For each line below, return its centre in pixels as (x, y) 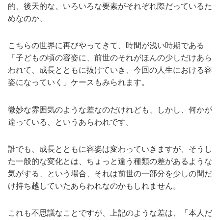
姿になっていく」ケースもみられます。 (79, 82)
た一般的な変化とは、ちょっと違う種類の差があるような (110, 161)
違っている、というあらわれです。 (71, 122)
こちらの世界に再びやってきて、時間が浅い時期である (106, 46)
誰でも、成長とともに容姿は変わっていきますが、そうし (110, 149)
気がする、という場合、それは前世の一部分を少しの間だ (110, 173)
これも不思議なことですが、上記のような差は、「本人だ (110, 213)
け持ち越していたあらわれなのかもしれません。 (94, 186)
